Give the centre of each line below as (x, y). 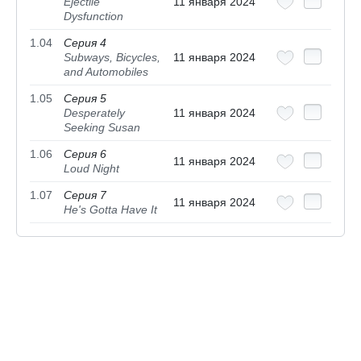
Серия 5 (85, 99)
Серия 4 (85, 43)
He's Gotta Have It (110, 210)
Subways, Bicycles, (112, 58)
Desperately (94, 113)
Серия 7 (85, 195)
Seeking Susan (102, 128)
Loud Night (91, 169)
